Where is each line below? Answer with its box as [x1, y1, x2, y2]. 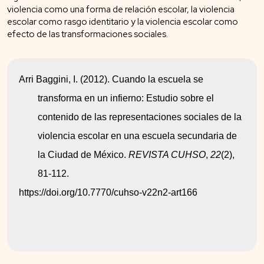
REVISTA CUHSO [128, 149, 206, 160]
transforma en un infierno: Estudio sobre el [38, 93, 214, 103]
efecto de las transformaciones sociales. [7, 28, 168, 40]
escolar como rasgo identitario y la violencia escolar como [7, 15, 238, 28]
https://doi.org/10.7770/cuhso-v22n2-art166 [19, 187, 197, 197]
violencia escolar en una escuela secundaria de [38, 130, 237, 141]
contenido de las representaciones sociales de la [38, 111, 242, 122]
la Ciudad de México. [38, 149, 128, 160]
